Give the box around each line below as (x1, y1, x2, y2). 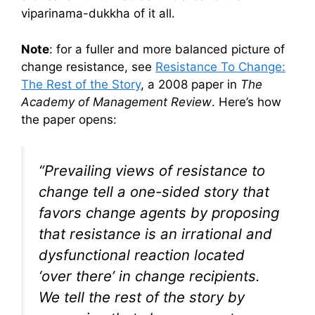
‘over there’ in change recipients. (39, 267, 260, 285)
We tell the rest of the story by (39, 288, 245, 307)
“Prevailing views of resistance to (39, 162, 265, 180)
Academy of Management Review (21, 94, 212, 109)
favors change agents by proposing (39, 204, 279, 222)
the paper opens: (21, 112, 117, 127)
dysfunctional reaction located (39, 246, 245, 264)
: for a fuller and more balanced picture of (49, 41, 285, 56)
